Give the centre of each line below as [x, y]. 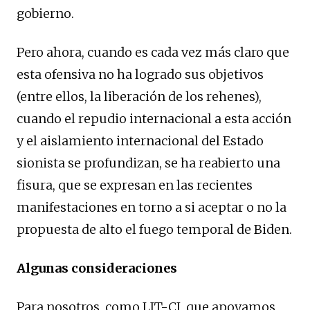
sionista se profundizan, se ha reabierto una [148, 163]
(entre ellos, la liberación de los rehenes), [139, 96]
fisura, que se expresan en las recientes [135, 185]
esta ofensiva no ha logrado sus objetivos [140, 74]
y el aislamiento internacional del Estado [140, 140]
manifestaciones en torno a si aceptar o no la [152, 207]
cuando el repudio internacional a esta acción [154, 118]
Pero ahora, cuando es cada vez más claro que [153, 52]
